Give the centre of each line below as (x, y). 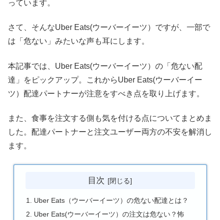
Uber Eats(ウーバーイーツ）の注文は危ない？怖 (109, 214)
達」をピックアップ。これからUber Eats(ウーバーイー (105, 80)
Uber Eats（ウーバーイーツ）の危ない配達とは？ (111, 201)
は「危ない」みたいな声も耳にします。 (79, 41)
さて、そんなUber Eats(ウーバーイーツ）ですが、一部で (109, 27)
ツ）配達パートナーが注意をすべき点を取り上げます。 (106, 93)
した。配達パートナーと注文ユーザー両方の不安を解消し (110, 132)
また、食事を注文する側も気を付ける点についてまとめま (110, 118)
